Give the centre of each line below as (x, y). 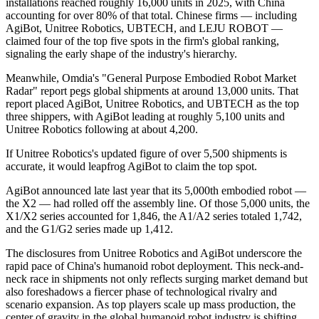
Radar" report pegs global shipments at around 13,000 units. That (152, 90)
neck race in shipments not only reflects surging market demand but (157, 278)
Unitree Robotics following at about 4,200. (102, 129)
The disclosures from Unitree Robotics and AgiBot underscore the (154, 253)
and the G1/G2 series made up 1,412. (89, 229)
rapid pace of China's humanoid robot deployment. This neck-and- (155, 266)
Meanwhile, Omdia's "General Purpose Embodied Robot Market (151, 78)
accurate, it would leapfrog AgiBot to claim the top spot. (131, 166)
